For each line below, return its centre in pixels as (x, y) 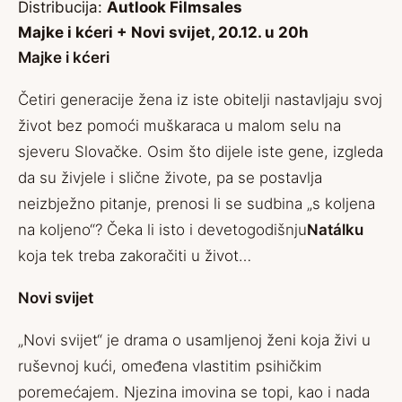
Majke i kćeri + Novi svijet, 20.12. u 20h (163, 32)
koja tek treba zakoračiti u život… (135, 256)
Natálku (335, 230)
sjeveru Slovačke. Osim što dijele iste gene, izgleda (201, 152)
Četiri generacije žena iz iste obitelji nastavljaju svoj (200, 100)
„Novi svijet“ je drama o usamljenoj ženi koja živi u (194, 340)
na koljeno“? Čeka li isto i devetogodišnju (162, 230)
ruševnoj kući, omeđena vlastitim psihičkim (170, 366)
